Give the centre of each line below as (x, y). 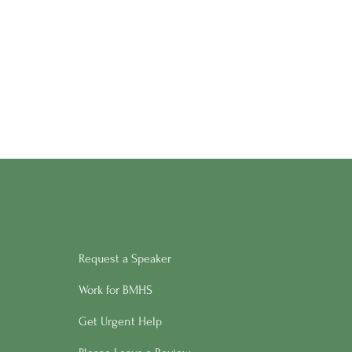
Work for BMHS (115, 290)
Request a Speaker (125, 258)
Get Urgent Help (120, 321)
